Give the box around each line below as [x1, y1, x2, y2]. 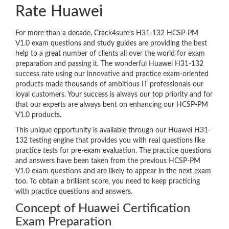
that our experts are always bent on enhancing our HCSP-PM [15, 101, 208, 109]
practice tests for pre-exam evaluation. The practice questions [15, 147, 211, 155]
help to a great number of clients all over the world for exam [15, 50, 205, 58]
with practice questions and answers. [15, 188, 132, 196]
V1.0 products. [15, 111, 61, 119]
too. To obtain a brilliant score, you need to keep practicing [15, 178, 200, 186]
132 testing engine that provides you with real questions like [15, 137, 205, 145]
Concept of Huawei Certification [15, 202, 190, 215]
